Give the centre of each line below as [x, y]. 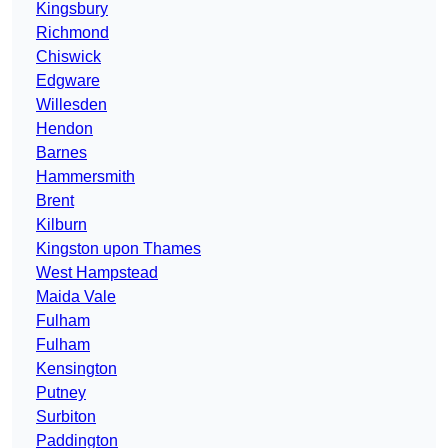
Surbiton [66, 417]
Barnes [61, 153]
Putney [61, 393]
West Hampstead [97, 273]
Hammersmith [85, 177]
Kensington [76, 369]
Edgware [68, 81]
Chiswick [68, 57]
